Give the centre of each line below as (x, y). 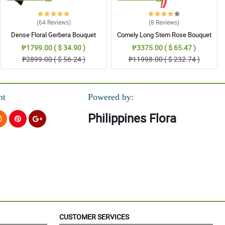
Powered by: (110, 97)
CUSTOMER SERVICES (94, 217)
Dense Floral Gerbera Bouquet (54, 34)
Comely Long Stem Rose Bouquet (164, 34)
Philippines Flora (132, 118)
